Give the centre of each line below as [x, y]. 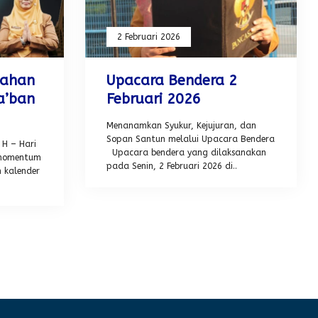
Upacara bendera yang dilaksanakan [186, 152]
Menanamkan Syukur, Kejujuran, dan [181, 125]
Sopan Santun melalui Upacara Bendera [190, 139]
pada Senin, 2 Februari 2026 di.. [171, 166]
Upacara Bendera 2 [171, 80]
